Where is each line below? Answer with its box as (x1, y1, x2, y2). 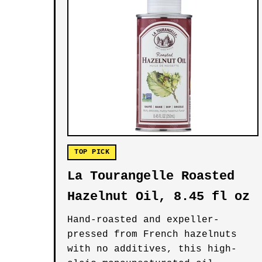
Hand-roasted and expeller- (67, 215, 219, 225)
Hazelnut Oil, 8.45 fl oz (67, 189, 250, 204)
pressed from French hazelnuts (67, 229, 237, 240)
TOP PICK (74, 148, 109, 156)
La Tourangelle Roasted (67, 169, 235, 184)
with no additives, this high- (67, 244, 237, 254)
